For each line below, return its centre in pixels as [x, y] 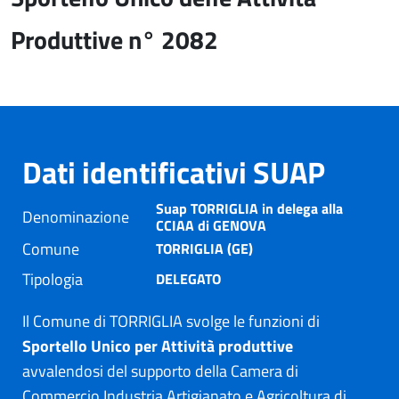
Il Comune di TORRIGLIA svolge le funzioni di [171, 321]
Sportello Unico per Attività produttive [158, 346]
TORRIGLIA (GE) [204, 248]
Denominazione [76, 217]
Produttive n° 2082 [114, 40]
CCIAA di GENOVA [211, 225]
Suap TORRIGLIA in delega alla [249, 208]
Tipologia [53, 279]
